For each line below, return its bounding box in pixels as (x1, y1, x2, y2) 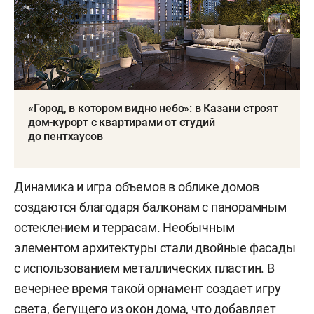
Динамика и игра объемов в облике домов (14, 179, 259, 195)
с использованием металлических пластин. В (14, 261, 275, 276)
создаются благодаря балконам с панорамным (14, 200, 287, 215)
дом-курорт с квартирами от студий (28, 116, 215, 130)
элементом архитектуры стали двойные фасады (14, 240, 296, 256)
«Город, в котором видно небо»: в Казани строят (28, 102, 278, 116)
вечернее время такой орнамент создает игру (14, 281, 281, 296)
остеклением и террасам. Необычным (14, 220, 235, 235)
